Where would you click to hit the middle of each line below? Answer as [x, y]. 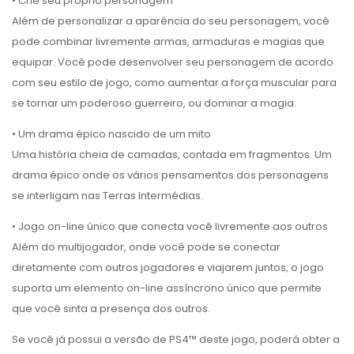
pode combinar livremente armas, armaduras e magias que [168, 41]
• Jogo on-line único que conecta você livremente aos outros [170, 226]
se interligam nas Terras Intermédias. [107, 196]
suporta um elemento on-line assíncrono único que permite [167, 288]
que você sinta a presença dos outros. [111, 309]
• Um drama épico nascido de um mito [111, 134]
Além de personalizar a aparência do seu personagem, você [171, 21]
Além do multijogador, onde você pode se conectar [146, 247]
